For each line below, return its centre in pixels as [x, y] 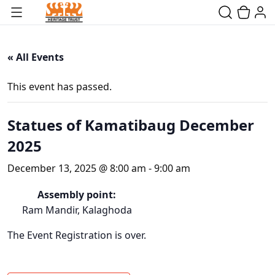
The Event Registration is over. [77, 235]
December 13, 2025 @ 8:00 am [77, 168]
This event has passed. [60, 87]
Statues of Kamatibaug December [131, 125]
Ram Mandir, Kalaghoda [77, 210]
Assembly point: [77, 195]
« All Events [36, 57]
